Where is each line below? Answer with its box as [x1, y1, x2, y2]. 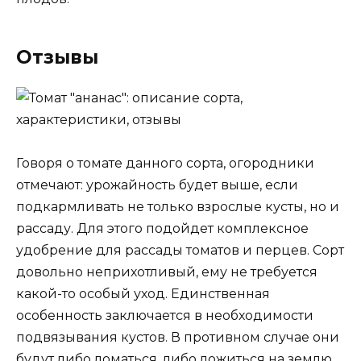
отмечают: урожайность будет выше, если [16, 176, 298, 193]
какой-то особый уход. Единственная [16, 285, 270, 301]
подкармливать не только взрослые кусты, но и [16, 198, 339, 214]
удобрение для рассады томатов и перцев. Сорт [16, 242, 344, 258]
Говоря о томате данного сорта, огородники [16, 155, 314, 171]
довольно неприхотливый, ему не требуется [16, 263, 317, 280]
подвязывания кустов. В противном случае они [16, 329, 339, 345]
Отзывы [16, 45, 98, 68]
